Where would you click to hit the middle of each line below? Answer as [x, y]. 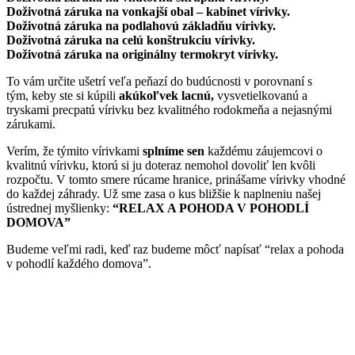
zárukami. [31, 124]
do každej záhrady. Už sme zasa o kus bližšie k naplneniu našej [164, 193]
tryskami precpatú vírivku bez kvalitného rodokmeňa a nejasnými [169, 109]
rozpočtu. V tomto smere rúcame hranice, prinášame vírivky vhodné [176, 179]
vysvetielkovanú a [261, 95]
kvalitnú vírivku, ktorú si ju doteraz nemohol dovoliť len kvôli [161, 165]
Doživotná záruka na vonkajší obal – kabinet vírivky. [148, 11]
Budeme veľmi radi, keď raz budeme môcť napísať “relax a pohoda [175, 249]
